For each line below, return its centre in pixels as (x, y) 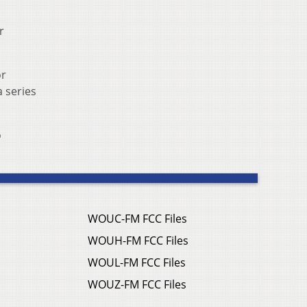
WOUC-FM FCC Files (137, 219)
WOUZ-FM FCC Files (137, 285)
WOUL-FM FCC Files (137, 263)
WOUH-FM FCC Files (138, 241)
